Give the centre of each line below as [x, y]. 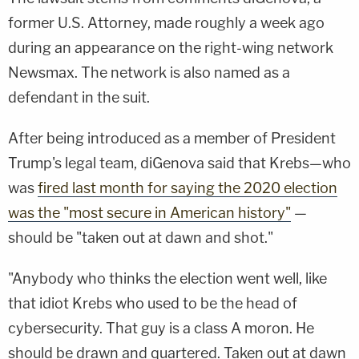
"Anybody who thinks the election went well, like [167, 278]
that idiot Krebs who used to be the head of [153, 303]
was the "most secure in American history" [149, 212]
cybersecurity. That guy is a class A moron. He [161, 328]
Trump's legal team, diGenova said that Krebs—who [179, 163]
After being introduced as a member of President [172, 138]
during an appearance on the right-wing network [171, 47]
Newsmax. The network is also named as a [149, 72]
